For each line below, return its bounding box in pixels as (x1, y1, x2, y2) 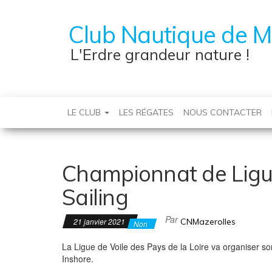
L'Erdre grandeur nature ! (70, 45, 250, 64)
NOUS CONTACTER (183, 107, 262, 118)
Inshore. (62, 253, 93, 265)
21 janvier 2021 (73, 216, 127, 226)
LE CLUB (67, 107, 103, 118)
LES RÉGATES (119, 107, 174, 118)
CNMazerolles (180, 216, 236, 227)
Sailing (62, 183, 128, 211)
